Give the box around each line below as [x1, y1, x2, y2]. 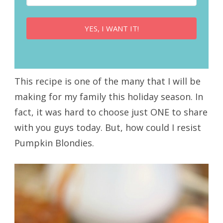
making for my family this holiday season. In [14, 90, 203, 103]
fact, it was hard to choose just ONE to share [14, 106, 208, 118]
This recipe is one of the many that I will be [14, 75, 201, 87]
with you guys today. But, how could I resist [14, 121, 201, 133]
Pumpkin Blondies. [14, 136, 94, 149]
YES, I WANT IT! [84, 23, 139, 34]
